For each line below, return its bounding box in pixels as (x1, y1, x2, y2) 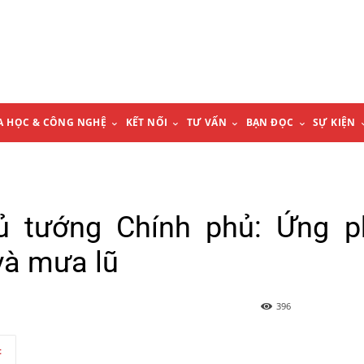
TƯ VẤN (186, 115, 227, 130)
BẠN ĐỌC (245, 115, 294, 130)
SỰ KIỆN (312, 115, 356, 130)
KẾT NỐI (125, 115, 168, 130)
